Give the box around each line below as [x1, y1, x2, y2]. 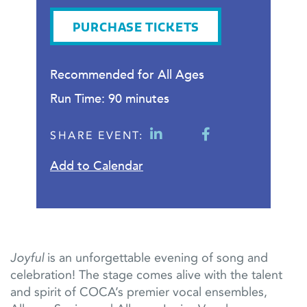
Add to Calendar [50, 158, 143, 174]
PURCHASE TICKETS [73, 19, 200, 36]
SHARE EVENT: [50, 129, 143, 143]
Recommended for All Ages [50, 66, 204, 83]
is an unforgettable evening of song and [44, 250, 268, 266]
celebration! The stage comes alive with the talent [10, 267, 282, 283]
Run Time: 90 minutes [50, 90, 169, 107]
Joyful [10, 250, 44, 266]
